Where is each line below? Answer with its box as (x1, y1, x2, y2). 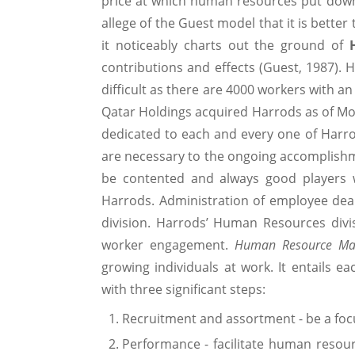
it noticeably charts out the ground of (101, 36, 349, 54)
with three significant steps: (101, 280, 265, 298)
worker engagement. (101, 235, 235, 254)
